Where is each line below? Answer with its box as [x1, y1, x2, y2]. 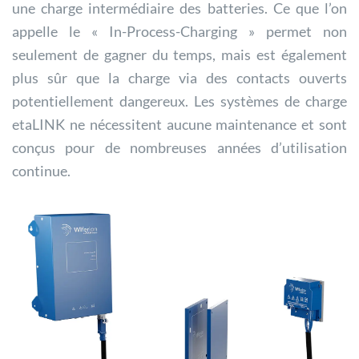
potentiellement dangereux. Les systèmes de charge [12, 92, 347, 111]
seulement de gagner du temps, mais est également [12, 46, 347, 64]
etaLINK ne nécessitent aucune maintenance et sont [12, 115, 347, 134]
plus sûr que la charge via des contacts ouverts [12, 69, 347, 87]
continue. [12, 162, 71, 180]
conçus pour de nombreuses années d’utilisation [12, 139, 347, 157]
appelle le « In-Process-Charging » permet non [12, 22, 347, 41]
